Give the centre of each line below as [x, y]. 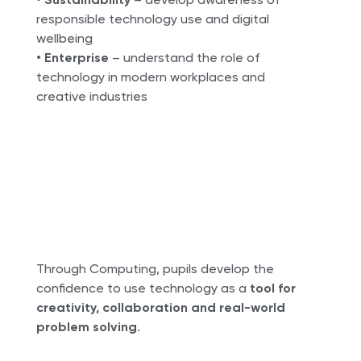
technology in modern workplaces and [150, 77]
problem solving [86, 326]
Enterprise [76, 57]
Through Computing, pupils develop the [155, 268]
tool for [272, 288]
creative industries [91, 96]
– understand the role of [184, 57]
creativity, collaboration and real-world [160, 307]
